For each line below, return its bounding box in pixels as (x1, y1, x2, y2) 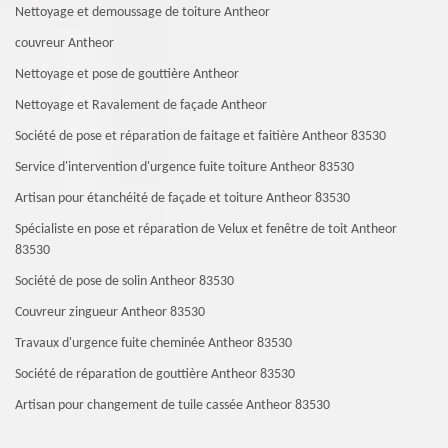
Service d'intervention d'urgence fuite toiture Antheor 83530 (15, 160, 354, 175)
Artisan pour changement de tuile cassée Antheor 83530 (15, 398, 330, 413)
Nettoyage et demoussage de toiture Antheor (15, 5, 270, 20)
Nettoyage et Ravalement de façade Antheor (15, 98, 267, 113)
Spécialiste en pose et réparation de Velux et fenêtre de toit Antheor (15, 222, 397, 237)
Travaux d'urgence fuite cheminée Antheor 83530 (15, 336, 292, 351)
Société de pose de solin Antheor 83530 (15, 274, 234, 289)
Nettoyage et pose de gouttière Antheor (15, 67, 239, 82)
